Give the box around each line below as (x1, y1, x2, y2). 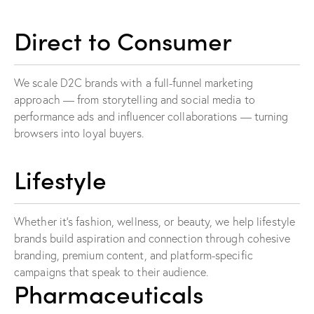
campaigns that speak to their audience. (14, 265, 208, 280)
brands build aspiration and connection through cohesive (14, 231, 291, 246)
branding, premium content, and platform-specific (14, 248, 253, 263)
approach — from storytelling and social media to (14, 93, 255, 107)
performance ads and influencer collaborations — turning (14, 109, 289, 124)
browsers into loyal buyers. (14, 126, 144, 141)
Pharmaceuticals (14, 275, 203, 310)
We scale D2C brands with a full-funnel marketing (14, 76, 253, 90)
